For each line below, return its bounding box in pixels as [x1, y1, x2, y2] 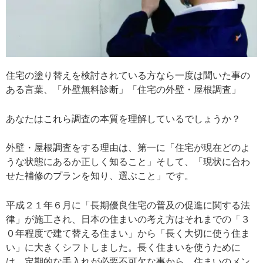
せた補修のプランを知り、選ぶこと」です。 [6, 171, 194, 181]
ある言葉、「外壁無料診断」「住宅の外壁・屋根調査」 [6, 85, 241, 95]
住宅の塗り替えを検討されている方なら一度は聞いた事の [6, 70, 250, 81]
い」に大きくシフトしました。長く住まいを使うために [6, 242, 241, 253]
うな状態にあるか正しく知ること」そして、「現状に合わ [6, 157, 250, 167]
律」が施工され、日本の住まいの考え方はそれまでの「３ [6, 214, 250, 225]
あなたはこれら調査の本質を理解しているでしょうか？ [6, 113, 241, 124]
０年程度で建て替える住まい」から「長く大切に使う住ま [6, 228, 250, 239]
